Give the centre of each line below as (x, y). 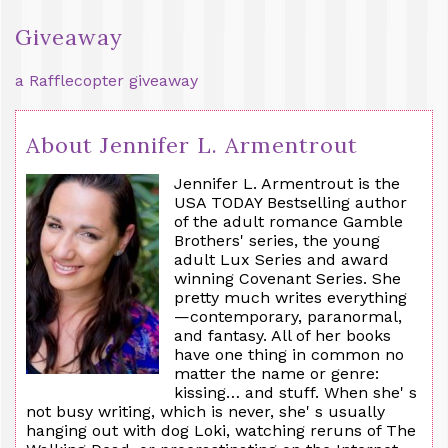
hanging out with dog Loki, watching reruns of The (221, 430)
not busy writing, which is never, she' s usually (205, 411)
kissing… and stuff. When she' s (295, 392)
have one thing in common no (289, 354)
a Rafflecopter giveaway (106, 80)
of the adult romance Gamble (288, 221)
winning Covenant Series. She (287, 278)
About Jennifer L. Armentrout (192, 144)
